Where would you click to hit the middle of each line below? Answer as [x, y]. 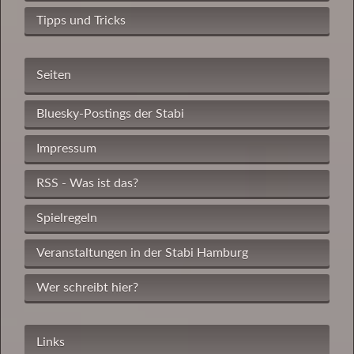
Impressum [66, 149]
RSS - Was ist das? [87, 184]
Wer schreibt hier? [87, 288]
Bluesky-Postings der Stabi [110, 114]
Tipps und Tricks [81, 21]
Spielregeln [67, 218]
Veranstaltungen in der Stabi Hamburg [142, 253]
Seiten [54, 75]
